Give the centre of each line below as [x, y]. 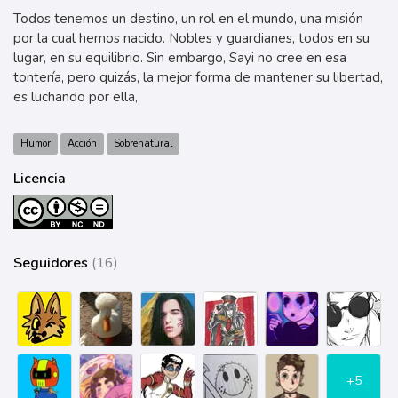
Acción [82, 143]
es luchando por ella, [76, 97]
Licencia [40, 179]
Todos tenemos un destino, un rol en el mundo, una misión [188, 19]
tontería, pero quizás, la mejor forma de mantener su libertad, [198, 77]
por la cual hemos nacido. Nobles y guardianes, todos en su [191, 38]
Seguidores [52, 263]
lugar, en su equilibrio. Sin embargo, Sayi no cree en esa [180, 58]
